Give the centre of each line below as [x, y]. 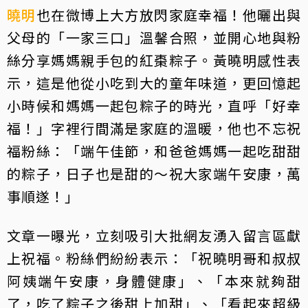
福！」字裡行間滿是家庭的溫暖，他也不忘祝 [154, 129]
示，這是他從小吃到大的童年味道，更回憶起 [154, 83]
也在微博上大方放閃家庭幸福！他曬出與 [169, 15]
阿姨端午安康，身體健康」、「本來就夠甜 [154, 281]
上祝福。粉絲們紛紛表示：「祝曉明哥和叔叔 [154, 258]
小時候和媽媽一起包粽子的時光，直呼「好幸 [154, 106]
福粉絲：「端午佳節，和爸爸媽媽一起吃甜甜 [154, 151]
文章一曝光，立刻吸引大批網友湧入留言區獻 [154, 236]
